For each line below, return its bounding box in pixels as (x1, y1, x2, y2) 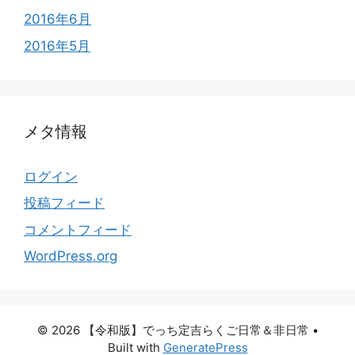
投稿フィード (24, 195, 105, 212)
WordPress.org (24, 248, 117, 265)
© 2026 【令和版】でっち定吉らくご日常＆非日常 (36, 323, 309, 338)
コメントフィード (24, 221, 132, 238)
